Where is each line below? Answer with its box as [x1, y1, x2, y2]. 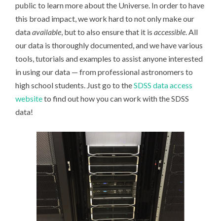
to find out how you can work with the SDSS [42, 93, 189, 103]
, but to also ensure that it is [61, 27, 154, 37]
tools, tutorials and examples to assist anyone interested [15, 53, 203, 63]
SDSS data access [134, 80, 193, 90]
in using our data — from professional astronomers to [15, 67, 193, 76]
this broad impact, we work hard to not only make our [15, 13, 195, 23]
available [32, 27, 62, 37]
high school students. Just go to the [15, 80, 134, 90]
